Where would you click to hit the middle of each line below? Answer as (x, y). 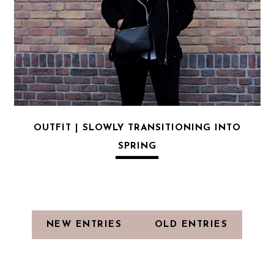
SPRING (137, 146)
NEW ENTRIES (86, 224)
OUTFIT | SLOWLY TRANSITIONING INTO (137, 128)
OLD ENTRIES (191, 224)
